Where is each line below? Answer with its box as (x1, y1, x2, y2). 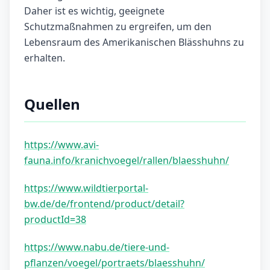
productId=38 (24, 213, 86, 227)
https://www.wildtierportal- (24, 181, 148, 195)
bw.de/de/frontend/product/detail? (24, 197, 184, 211)
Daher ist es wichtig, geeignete (24, 4, 165, 18)
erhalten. (24, 51, 65, 65)
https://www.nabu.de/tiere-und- (24, 240, 169, 254)
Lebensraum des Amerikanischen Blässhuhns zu (24, 36, 244, 49)
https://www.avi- (24, 138, 99, 152)
